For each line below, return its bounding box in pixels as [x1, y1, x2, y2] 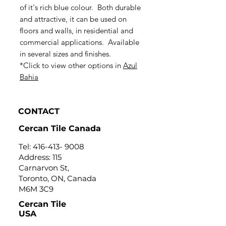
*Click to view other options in [20, 61, 123, 70]
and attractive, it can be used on [20, 14, 127, 24]
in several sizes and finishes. [20, 49, 115, 59]
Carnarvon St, [19, 163, 69, 173]
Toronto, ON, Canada [19, 174, 96, 183]
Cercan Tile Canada [19, 124, 101, 133]
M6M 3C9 [19, 184, 53, 194]
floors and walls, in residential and [20, 26, 133, 35]
